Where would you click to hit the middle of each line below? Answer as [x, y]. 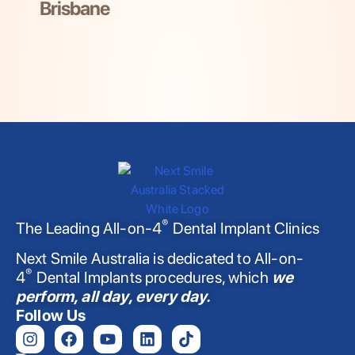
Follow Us [51, 316]
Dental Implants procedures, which [151, 278]
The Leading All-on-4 [89, 229]
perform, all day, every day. [114, 297]
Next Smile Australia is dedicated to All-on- [160, 259]
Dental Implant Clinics [244, 229]
